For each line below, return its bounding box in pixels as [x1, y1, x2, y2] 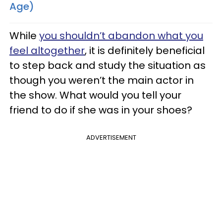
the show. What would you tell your [9, 88, 181, 102]
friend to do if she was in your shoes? [9, 103, 192, 117]
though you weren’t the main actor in [9, 73, 194, 87]
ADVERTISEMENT [86, 132, 136, 142]
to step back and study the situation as [9, 58, 206, 72]
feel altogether [9, 43, 85, 57]
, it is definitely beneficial [85, 43, 205, 57]
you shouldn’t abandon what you [39, 28, 203, 43]
